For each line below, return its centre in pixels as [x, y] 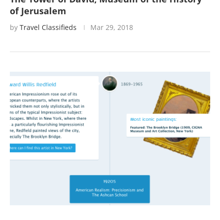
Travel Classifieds [48, 27]
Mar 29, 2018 [112, 27]
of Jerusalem [38, 11]
